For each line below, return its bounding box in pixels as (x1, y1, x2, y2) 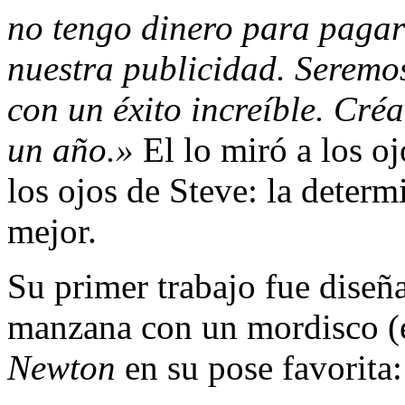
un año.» (7, 129, 134, 169)
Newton (7, 347, 116, 387)
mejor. (7, 211, 97, 250)
